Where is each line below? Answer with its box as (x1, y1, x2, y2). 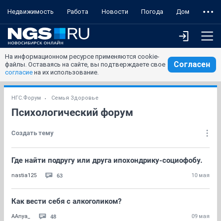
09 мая (191, 213, 210, 220)
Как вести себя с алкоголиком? (11, 197, 121, 206)
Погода (141, 8, 163, 15)
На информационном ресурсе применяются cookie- (5, 53, 159, 60)
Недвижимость (7, 8, 54, 15)
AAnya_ (11, 213, 30, 220)
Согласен (174, 60, 210, 69)
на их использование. (33, 69, 99, 76)
